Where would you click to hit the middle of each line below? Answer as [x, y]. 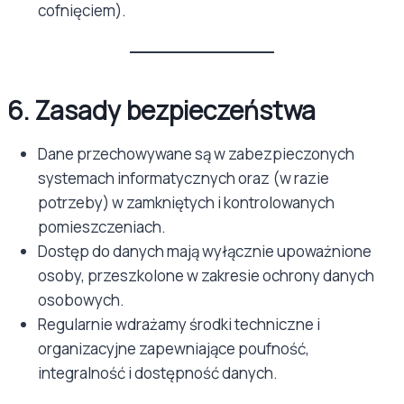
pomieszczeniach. [102, 227]
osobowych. [81, 300]
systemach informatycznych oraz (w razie [184, 178]
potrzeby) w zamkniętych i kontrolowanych [186, 202]
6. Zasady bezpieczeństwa [161, 110]
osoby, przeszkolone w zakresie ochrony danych [206, 275]
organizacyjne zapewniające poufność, [174, 349]
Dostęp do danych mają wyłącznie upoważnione [205, 251]
